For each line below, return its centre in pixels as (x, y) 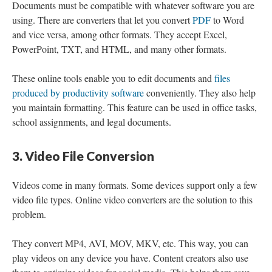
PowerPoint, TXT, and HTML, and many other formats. (119, 49)
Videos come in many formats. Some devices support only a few (135, 185)
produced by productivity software (78, 93)
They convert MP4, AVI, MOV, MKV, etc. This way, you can (130, 243)
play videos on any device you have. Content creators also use (130, 258)
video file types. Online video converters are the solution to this (132, 199)
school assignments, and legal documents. (92, 122)
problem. (29, 214)
